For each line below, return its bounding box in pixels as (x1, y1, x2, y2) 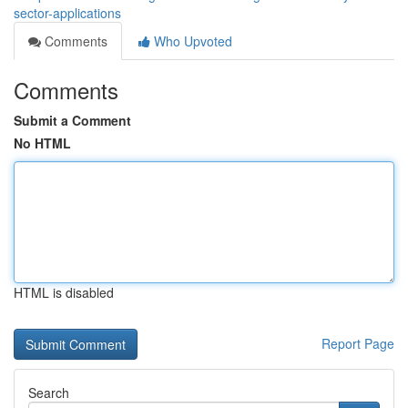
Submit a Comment (14, 111, 131, 129)
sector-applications (14, 4, 121, 22)
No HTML (14, 134, 71, 152)
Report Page (321, 334, 394, 352)
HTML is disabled (14, 283, 114, 301)
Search (28, 383, 69, 402)
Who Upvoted (150, 32, 232, 50)
